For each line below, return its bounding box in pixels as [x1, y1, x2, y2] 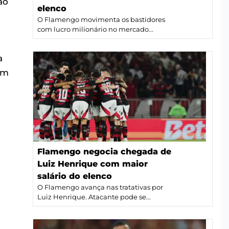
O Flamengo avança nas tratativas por [37, 184, 163, 192]
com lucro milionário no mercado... [37, 25, 153, 33]
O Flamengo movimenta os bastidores [37, 15, 165, 24]
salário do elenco [37, 171, 112, 181]
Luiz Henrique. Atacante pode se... [37, 193, 151, 201]
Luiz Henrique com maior [37, 159, 148, 169]
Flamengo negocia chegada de [37, 147, 171, 157]
